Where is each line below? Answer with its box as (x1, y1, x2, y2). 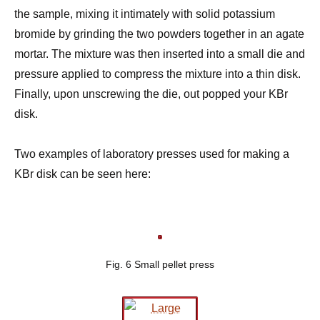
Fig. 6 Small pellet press (106, 258, 214, 270)
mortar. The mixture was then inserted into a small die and (14, 48, 305, 61)
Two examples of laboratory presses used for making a (14, 148, 289, 161)
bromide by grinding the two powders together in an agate (14, 28, 304, 41)
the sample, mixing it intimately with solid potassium (14, 8, 275, 21)
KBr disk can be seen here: (14, 168, 151, 181)
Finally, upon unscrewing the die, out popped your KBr (14, 88, 288, 101)
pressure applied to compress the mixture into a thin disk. (14, 68, 301, 81)
